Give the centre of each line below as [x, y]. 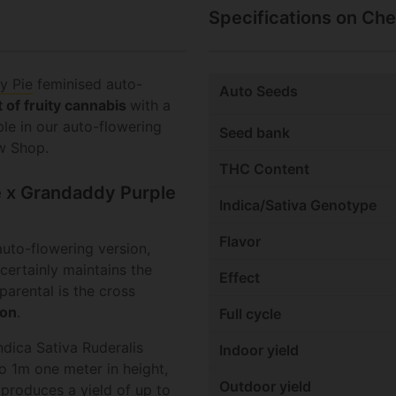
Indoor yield [259, 350]
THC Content [264, 169]
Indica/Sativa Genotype [298, 206]
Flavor [240, 242]
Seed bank [255, 133]
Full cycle [250, 314]
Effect [240, 278]
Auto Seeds [259, 91]
